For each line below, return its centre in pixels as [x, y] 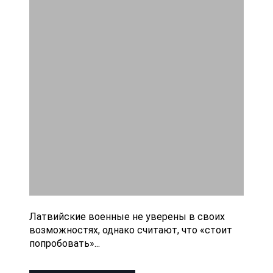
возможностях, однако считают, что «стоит [131, 230]
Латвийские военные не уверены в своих [127, 216]
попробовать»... [65, 243]
